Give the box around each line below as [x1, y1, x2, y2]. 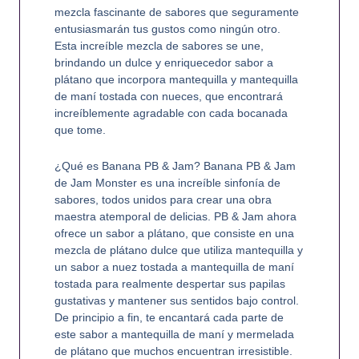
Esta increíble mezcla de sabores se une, [54, 38, 264, 52]
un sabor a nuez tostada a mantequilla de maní [54, 260, 294, 274]
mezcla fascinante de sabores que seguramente [54, 5, 299, 18]
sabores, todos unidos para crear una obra [54, 193, 272, 207]
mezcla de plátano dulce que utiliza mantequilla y [54, 244, 303, 257]
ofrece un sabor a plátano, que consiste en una [54, 227, 294, 240]
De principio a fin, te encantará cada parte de [54, 311, 284, 325]
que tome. [54, 123, 106, 136]
